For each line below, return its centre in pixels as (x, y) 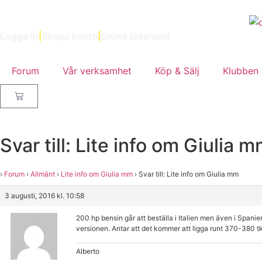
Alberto (88, 251)
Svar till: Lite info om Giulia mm (189, 174)
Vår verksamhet (97, 70)
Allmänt (43, 174)
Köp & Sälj (177, 70)
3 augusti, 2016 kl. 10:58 (44, 195)
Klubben (241, 70)
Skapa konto (70, 36)
